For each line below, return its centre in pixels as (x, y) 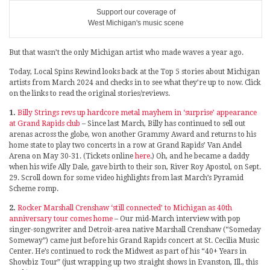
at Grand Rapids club (45, 123)
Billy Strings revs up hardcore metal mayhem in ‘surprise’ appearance (137, 112)
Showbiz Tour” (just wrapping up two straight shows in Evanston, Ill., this (133, 262)
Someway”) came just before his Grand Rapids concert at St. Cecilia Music (134, 240)
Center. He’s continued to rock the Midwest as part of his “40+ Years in (128, 251)
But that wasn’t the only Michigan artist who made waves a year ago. (126, 52)
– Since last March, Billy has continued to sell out (163, 123)
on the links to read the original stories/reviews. (89, 93)
